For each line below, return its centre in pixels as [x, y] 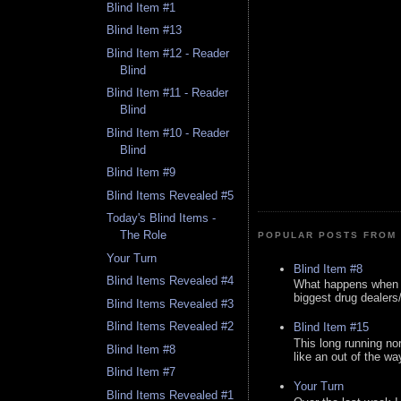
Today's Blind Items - [162, 218]
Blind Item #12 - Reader [168, 53]
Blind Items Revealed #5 [171, 195]
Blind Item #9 [141, 173]
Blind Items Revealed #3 [171, 303]
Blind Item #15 [331, 328]
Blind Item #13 [145, 30]
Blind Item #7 [141, 372]
